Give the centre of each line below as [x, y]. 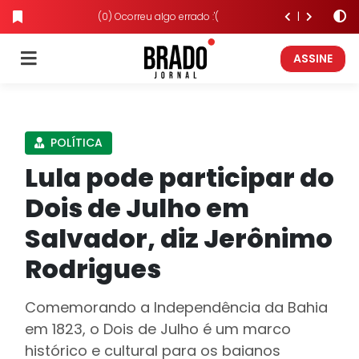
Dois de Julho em [137, 208]
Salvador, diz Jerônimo [179, 238]
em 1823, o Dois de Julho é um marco [158, 329]
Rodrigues [93, 269]
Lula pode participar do [179, 177]
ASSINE [313, 58]
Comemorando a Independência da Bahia [176, 307]
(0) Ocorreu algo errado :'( [158, 16]
